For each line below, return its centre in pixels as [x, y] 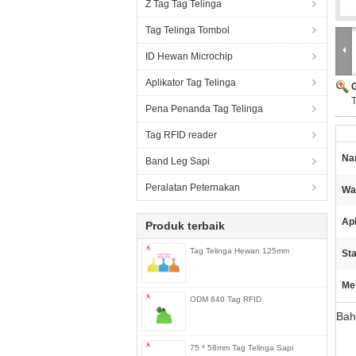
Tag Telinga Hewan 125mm [240, 251]
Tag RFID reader [181, 135]
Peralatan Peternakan [193, 188]
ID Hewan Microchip [189, 56]
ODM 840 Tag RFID [226, 299]
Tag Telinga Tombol [188, 30]
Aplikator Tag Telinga [191, 83]
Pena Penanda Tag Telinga [204, 109]
